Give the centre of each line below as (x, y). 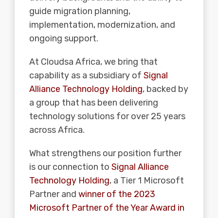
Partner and (54, 194)
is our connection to (70, 167)
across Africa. (57, 130)
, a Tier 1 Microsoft (147, 180)
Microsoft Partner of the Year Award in (107, 208)
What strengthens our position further (105, 153)
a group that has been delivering (94, 102)
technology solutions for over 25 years (107, 116)
